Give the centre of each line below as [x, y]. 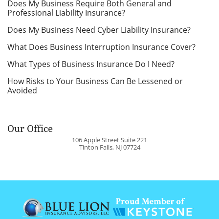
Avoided [22, 91]
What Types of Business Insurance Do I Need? [91, 64]
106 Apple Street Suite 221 [109, 140]
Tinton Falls [96, 147]
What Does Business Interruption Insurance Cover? [101, 47]
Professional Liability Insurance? [66, 12]
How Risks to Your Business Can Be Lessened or [95, 81]
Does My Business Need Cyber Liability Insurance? [99, 30]
